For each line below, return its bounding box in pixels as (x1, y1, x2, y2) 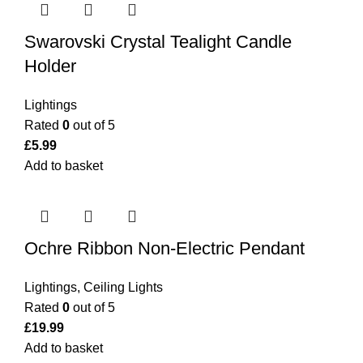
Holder (24, 56, 76, 77)
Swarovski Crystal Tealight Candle (24, 32, 292, 53)
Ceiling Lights (83, 280, 163, 295)
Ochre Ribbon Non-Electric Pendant (24, 238, 305, 259)
